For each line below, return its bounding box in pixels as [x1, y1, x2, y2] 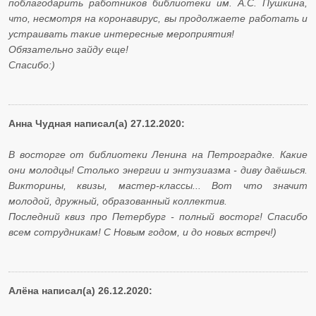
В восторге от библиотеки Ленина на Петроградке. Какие [8, 149, 308, 161]
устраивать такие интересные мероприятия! [8, 28, 234, 40]
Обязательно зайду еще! [8, 44, 128, 56]
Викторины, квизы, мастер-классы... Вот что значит [8, 180, 308, 192]
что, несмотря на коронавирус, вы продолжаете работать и [8, 13, 308, 25]
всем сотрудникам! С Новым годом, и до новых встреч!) [8, 226, 276, 238]
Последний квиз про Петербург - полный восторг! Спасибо [8, 211, 308, 223]
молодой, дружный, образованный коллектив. [8, 195, 227, 207]
